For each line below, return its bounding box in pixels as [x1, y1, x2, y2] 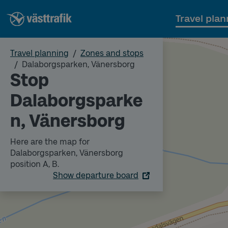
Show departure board [53, 170, 138, 180]
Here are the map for [10, 137, 90, 147]
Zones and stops [80, 48, 144, 58]
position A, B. [10, 159, 59, 169]
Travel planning [10, 48, 69, 58]
